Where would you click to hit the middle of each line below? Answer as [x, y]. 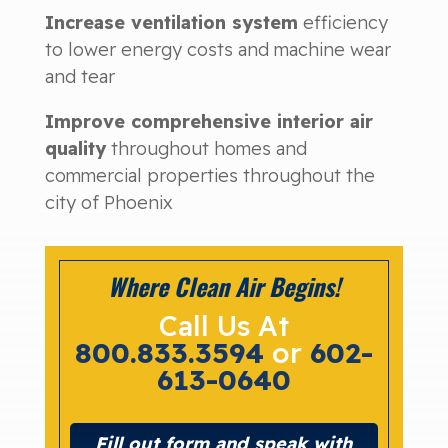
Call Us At [223, 325]
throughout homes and [206, 148]
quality [75, 148]
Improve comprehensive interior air [208, 121]
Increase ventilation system [171, 22]
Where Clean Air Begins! [223, 285]
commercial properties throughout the [209, 175]
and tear [79, 76]
